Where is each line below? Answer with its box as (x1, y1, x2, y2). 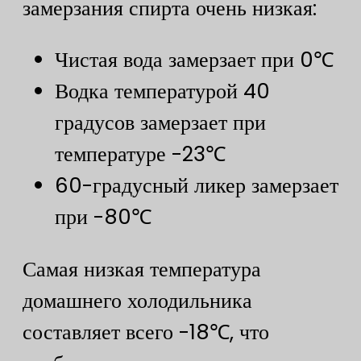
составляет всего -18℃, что (23, 317, 269, 346)
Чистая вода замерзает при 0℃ (55, 45, 334, 75)
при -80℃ (55, 202, 151, 232)
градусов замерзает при (55, 108, 266, 138)
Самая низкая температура (23, 254, 261, 284)
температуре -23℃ (55, 139, 226, 169)
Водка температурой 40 (55, 77, 270, 106)
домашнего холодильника (23, 285, 252, 315)
